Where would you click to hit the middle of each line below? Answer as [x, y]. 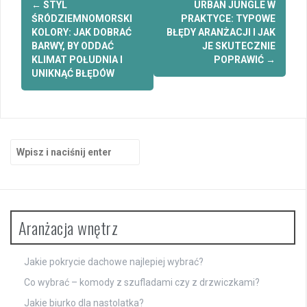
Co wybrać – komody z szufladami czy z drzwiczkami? [142, 283]
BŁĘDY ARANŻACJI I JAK [221, 33]
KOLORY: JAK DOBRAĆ [82, 33]
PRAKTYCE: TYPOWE [228, 19]
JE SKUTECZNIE [239, 46]
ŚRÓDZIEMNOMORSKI [82, 19]
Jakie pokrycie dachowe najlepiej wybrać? [114, 262]
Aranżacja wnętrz [68, 228]
